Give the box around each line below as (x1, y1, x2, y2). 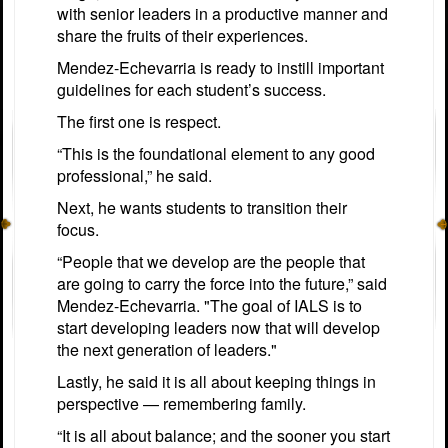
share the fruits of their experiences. (57, 23, 308, 47)
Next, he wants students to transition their (57, 195, 347, 219)
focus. (57, 217, 99, 241)
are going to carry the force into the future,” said (57, 271, 387, 295)
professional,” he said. (57, 163, 212, 187)
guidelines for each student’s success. (57, 77, 326, 101)
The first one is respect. (57, 109, 221, 133)
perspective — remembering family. (57, 391, 306, 415)
